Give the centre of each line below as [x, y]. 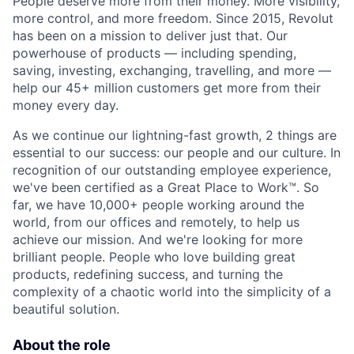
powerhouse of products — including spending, [154, 53]
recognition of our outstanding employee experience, [172, 170]
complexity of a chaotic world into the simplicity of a [172, 292]
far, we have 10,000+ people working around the [158, 205]
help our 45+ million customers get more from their [167, 88]
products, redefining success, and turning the [148, 275]
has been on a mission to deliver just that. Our [150, 36]
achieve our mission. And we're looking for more [158, 240]
